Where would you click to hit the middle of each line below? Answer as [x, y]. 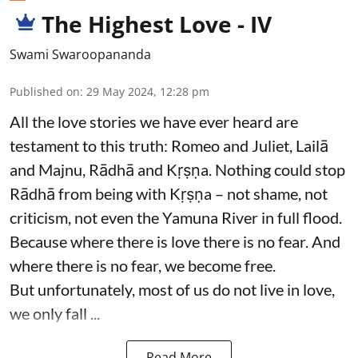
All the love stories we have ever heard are [154, 122]
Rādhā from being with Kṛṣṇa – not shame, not [169, 194]
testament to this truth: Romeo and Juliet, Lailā [169, 146]
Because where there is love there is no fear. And [175, 242]
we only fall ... [55, 314]
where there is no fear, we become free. [143, 266]
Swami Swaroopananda [80, 55]
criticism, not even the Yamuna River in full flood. [176, 218]
